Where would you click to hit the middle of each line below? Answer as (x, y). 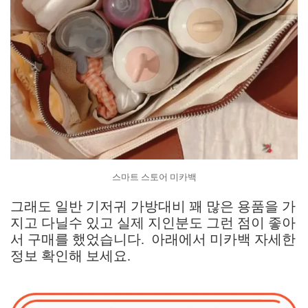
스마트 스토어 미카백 (154, 177)
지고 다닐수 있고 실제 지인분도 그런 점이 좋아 (153, 223)
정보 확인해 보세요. (72, 256)
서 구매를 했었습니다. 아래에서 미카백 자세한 (153, 239)
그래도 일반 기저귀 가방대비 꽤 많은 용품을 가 (153, 206)
